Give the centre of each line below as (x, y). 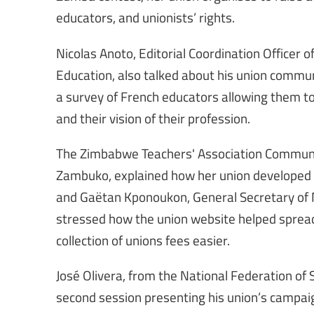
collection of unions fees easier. (143, 239)
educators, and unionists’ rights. (145, 17)
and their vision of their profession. (153, 117)
